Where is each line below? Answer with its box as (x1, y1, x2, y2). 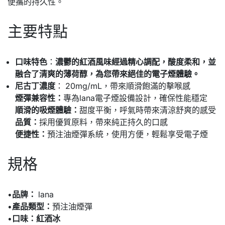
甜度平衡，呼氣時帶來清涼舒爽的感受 (79, 104, 216, 115)
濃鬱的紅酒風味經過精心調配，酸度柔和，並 (55, 56, 216, 67)
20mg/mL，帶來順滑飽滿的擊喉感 (63, 80, 190, 91)
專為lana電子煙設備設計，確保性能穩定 (63, 92, 207, 103)
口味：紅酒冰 (12, 213, 60, 223)
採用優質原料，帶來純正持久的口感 (39, 117, 168, 127)
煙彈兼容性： (15, 92, 63, 103)
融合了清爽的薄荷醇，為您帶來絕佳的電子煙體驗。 (15, 68, 200, 79)
